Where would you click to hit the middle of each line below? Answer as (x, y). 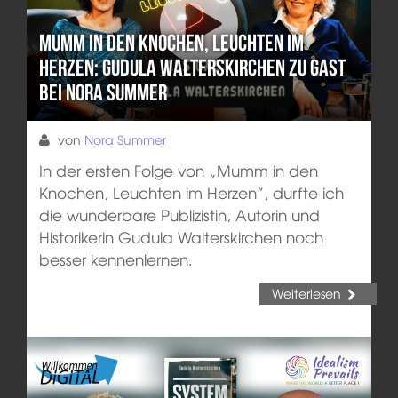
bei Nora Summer (103, 93)
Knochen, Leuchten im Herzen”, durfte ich (191, 193)
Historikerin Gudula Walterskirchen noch (181, 237)
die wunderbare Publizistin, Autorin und (179, 215)
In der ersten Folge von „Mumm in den (178, 171)
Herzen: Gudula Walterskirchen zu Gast (192, 68)
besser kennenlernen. (115, 259)
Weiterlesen (306, 293)
